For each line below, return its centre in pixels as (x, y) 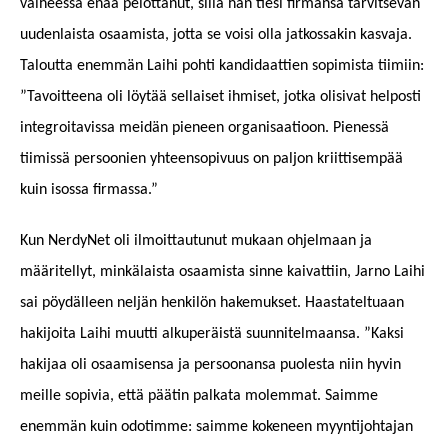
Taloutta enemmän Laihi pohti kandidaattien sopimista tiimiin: (222, 65)
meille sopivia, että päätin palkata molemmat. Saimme (199, 395)
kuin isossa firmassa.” (89, 189)
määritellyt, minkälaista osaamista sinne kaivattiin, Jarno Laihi (222, 271)
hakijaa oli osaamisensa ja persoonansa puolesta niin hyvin (210, 364)
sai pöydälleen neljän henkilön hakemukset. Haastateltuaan (212, 302)
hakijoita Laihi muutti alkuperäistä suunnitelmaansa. (192, 333)
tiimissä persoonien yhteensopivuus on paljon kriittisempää (211, 158)
